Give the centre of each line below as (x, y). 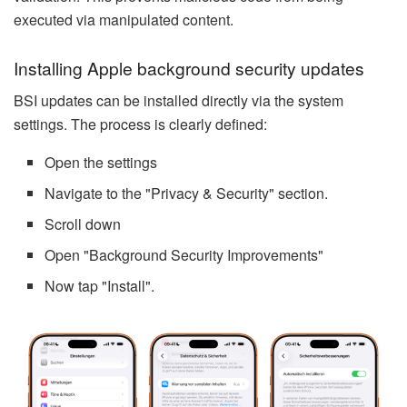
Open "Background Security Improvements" (184, 255)
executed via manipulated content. (124, 20)
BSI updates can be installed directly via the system (179, 101)
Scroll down (83, 224)
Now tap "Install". (100, 286)
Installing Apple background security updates (189, 67)
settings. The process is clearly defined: (140, 124)
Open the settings (101, 163)
